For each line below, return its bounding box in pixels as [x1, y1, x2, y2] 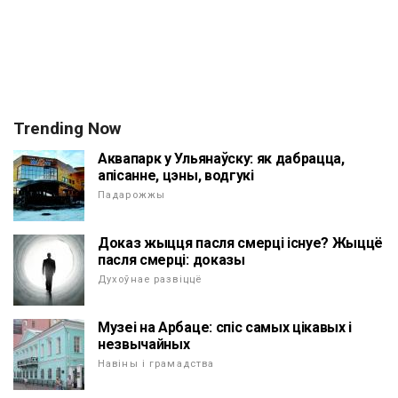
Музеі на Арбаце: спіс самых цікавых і [98, 319, 353, 337]
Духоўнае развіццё [98, 274, 203, 286]
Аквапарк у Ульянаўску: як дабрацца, [98, 150, 345, 168]
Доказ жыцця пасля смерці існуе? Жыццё [98, 235, 384, 252]
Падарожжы [98, 189, 166, 202]
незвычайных [98, 336, 190, 354]
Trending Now [13, 118, 121, 139]
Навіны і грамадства [98, 358, 215, 370]
